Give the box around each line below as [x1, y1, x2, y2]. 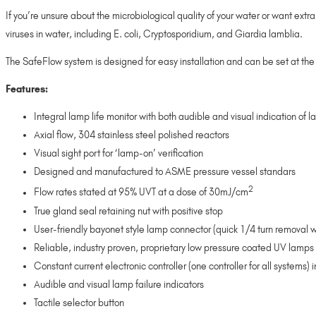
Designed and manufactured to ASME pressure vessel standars [34, 166, 296, 178]
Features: [6, 83, 51, 96]
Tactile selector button [34, 296, 124, 309]
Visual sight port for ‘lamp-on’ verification [34, 147, 203, 160]
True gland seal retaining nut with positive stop [34, 205, 223, 217]
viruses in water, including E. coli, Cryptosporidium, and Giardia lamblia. [6, 28, 303, 40]
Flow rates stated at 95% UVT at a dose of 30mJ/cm [34, 186, 248, 199]
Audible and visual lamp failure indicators [34, 278, 204, 291]
